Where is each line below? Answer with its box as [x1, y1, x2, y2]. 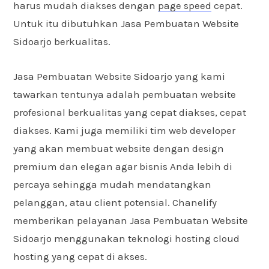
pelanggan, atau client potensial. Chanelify [13, 196, 217, 208]
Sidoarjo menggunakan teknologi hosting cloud [13, 232, 240, 244]
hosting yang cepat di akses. [13, 250, 147, 262]
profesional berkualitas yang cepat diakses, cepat [13, 106, 246, 118]
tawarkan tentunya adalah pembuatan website [13, 88, 236, 100]
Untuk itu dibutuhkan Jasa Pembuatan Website [13, 17, 239, 29]
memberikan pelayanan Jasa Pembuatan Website [13, 214, 248, 226]
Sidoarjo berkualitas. [13, 35, 110, 47]
